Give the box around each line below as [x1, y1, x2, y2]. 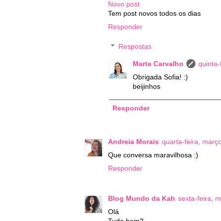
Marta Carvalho [133, 59, 184, 68]
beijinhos [133, 82, 160, 90]
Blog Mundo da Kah [108, 194, 175, 202]
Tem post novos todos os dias [108, 9, 201, 17]
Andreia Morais [108, 138, 159, 146]
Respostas [118, 42, 152, 50]
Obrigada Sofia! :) [133, 73, 188, 81]
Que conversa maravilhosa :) [108, 151, 198, 159]
